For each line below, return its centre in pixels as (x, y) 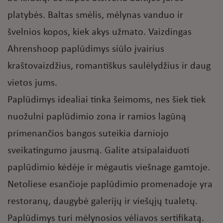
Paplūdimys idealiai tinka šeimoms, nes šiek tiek (107, 100)
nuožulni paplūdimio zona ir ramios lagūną (97, 117)
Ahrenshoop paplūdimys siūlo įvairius (86, 50)
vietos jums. (32, 83)
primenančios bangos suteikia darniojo (88, 134)
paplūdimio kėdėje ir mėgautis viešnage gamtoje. (109, 168)
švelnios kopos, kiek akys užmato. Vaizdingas (100, 33)
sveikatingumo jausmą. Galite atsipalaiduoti (98, 151)
